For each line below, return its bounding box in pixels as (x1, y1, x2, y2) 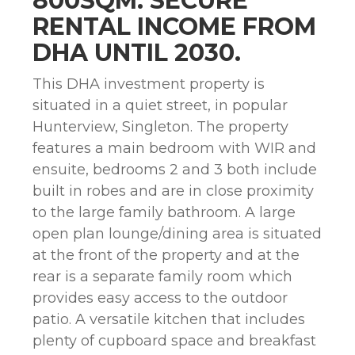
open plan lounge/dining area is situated (32, 225, 322, 242)
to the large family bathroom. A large (32, 204, 296, 221)
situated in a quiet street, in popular (32, 97, 288, 114)
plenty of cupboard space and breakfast (32, 332, 316, 349)
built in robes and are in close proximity (32, 182, 314, 200)
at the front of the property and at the (32, 246, 300, 264)
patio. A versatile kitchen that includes (32, 311, 305, 328)
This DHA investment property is (32, 75, 265, 93)
